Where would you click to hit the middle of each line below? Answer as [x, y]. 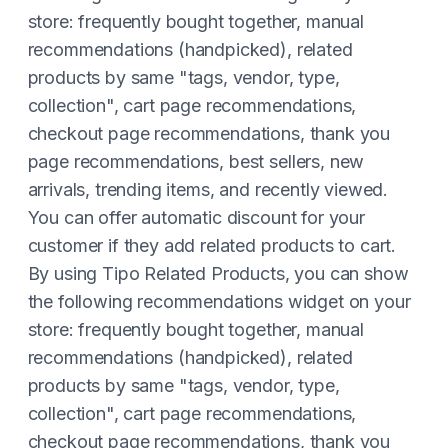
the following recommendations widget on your [219, 301]
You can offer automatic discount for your [196, 217]
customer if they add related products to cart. [212, 245]
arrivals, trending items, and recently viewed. [208, 189]
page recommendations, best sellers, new [196, 161]
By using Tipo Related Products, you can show [218, 273]
